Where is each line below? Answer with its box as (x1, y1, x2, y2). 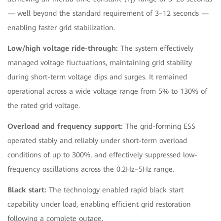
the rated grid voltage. (7, 101, 80, 110)
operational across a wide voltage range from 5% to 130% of (7, 86, 207, 96)
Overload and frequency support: (7, 121, 123, 131)
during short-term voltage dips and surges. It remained (7, 72, 187, 81)
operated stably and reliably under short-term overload (7, 136, 187, 145)
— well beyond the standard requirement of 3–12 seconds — (7, 8, 209, 18)
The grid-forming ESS (123, 121, 195, 131)
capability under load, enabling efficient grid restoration (7, 199, 191, 209)
